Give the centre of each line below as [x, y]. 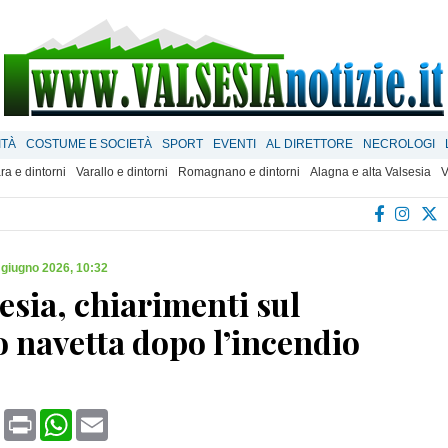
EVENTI [234, 144]
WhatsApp [109, 416]
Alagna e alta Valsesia [370, 172]
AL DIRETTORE [309, 144]
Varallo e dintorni [122, 172]
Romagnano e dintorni [239, 172]
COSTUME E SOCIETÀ [89, 144]
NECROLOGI [399, 144]
